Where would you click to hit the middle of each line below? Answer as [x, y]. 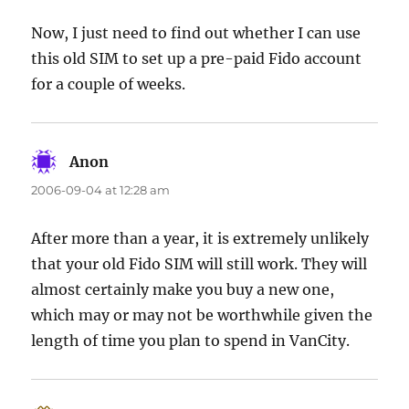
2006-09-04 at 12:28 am [101, 190]
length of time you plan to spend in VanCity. [191, 341]
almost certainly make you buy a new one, [183, 290]
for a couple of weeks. [109, 84]
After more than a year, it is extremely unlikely [200, 239]
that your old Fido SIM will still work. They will [199, 264]
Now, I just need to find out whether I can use [196, 33]
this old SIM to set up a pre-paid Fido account [197, 59]
